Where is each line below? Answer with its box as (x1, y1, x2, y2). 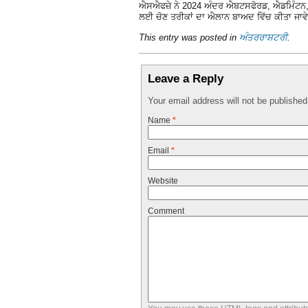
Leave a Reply (148, 71, 224, 86)
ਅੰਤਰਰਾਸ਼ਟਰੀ (239, 32, 287, 43)
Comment (147, 206, 184, 217)
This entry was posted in (139, 32, 239, 43)
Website (147, 176, 178, 186)
